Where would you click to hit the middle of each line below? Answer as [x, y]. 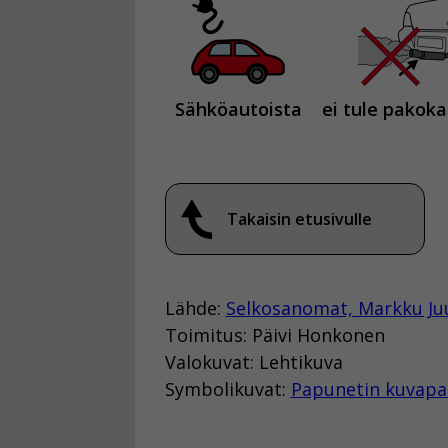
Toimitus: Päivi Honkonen [274, 334]
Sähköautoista [238, 108]
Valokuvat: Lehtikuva [253, 361]
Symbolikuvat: [227, 388]
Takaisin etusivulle [299, 218]
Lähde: [195, 307]
